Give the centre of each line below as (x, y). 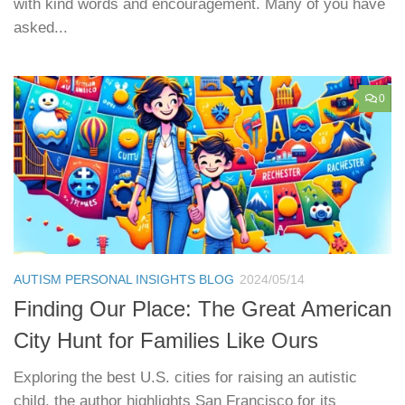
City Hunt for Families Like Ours (166, 341)
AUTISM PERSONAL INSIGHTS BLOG (124, 280)
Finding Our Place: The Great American (202, 310)
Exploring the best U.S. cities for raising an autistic (185, 378)
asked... (41, 28)
